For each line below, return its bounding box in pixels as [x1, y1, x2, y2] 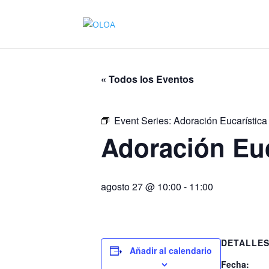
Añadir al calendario [130, 244, 212, 256]
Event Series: [114, 113, 174, 127]
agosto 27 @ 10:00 [101, 180, 181, 193]
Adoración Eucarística [174, 113, 267, 127]
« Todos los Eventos [101, 72, 194, 86]
